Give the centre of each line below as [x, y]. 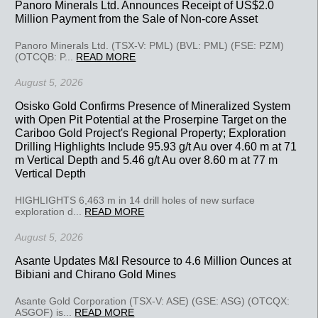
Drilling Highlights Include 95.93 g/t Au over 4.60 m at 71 [156, 146]
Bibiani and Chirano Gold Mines [96, 274]
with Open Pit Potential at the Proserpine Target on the [151, 119]
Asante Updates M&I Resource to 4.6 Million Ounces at [153, 260]
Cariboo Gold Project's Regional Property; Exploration [151, 132]
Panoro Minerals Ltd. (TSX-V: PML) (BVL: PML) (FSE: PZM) [150, 45]
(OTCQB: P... [46, 56]
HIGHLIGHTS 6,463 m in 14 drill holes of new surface [135, 200]
